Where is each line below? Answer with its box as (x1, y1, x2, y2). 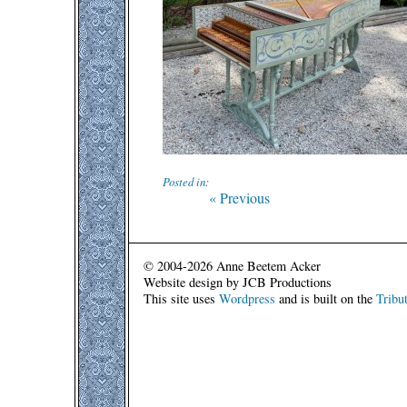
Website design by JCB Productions (144, 273, 332, 291)
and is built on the (275, 289, 376, 307)
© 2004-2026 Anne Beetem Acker (144, 256, 321, 274)
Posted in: (162, 174, 209, 190)
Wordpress (219, 289, 275, 307)
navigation (161, 206, 258, 238)
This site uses (144, 289, 219, 307)
